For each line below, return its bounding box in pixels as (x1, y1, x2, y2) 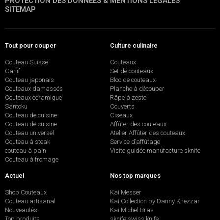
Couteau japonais (5, 76, 54, 83)
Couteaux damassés (5, 84, 63, 92)
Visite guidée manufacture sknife (110, 146, 200, 154)
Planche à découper (110, 84, 165, 92)
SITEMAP (5, 5, 36, 14)
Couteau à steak (5, 137, 50, 145)
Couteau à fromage (5, 155, 58, 163)
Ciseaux (110, 111, 133, 119)
